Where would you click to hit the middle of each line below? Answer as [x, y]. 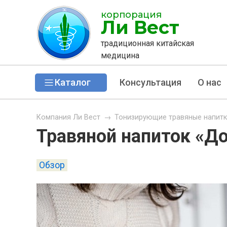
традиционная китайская [147, 43]
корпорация [131, 15]
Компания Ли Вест [68, 117]
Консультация [150, 82]
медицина [120, 55]
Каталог [72, 82]
